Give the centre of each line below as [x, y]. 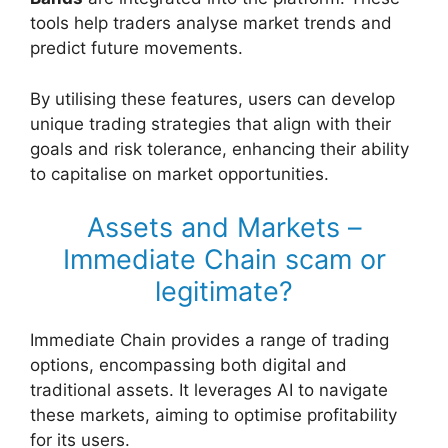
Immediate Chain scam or [224, 260]
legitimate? [224, 292]
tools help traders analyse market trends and [211, 23]
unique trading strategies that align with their [210, 123]
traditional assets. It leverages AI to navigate [209, 390]
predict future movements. [136, 48]
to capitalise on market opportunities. [179, 173]
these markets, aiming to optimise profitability [213, 415]
